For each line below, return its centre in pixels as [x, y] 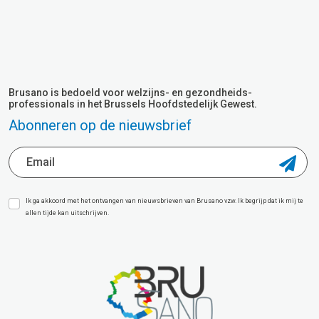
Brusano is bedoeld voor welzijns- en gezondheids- [130, 92]
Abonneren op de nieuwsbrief [100, 125]
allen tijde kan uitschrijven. [67, 213]
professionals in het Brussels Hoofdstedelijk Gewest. [133, 104]
